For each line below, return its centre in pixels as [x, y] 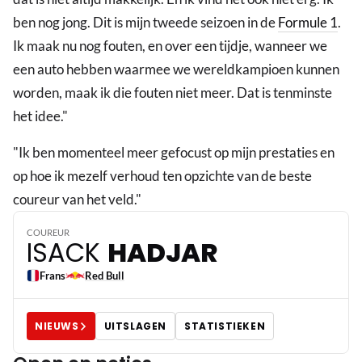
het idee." [40, 116]
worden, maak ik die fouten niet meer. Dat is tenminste [173, 93]
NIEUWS [57, 326]
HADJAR [162, 253]
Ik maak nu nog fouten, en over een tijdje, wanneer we [170, 46]
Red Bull [105, 276]
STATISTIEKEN [225, 326]
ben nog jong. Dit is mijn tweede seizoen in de [145, 23]
